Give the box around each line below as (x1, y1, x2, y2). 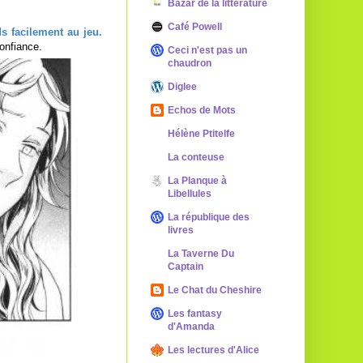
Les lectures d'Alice (168, 344, 259, 356)
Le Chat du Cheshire (168, 284, 262, 296)
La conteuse (168, 152, 224, 163)
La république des (168, 211, 250, 223)
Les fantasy (168, 308, 222, 319)
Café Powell (168, 21, 222, 32)
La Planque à (168, 175, 227, 186)
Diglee (168, 81, 197, 92)
